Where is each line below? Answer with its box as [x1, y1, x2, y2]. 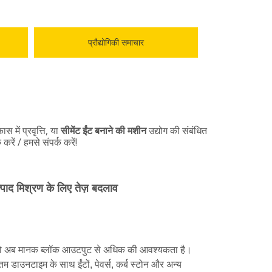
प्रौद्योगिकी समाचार [88, 36, 144, 48]
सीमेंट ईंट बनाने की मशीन [61, 124, 146, 137]
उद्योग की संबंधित [146, 124, 207, 137]
